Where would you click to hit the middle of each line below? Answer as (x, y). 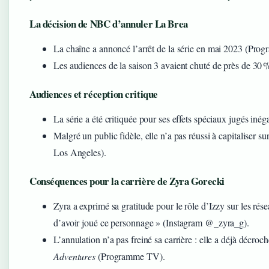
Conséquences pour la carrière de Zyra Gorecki (127, 181)
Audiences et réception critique (94, 94)
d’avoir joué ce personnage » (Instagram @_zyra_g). (151, 222)
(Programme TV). (130, 256)
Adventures (75, 256)
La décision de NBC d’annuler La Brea (109, 23)
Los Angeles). (80, 152)
